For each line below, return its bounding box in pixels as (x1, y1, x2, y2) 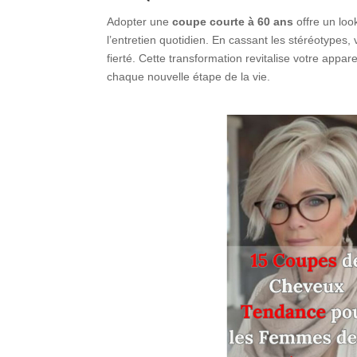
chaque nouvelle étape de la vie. (107, 69, 271, 83)
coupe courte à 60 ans (172, 14, 294, 28)
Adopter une (107, 14, 173, 28)
